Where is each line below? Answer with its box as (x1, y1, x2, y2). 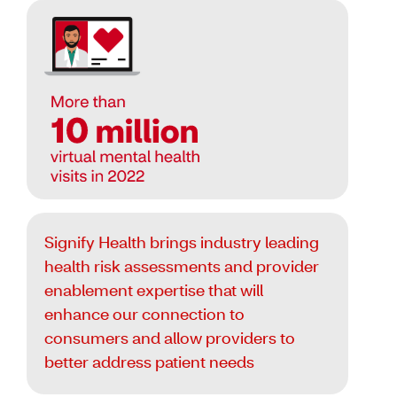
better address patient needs (44, 355, 254, 372)
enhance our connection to (44, 307, 245, 324)
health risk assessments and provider (44, 260, 319, 276)
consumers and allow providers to (44, 331, 295, 348)
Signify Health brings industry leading (44, 236, 319, 253)
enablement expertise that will (44, 284, 263, 300)
